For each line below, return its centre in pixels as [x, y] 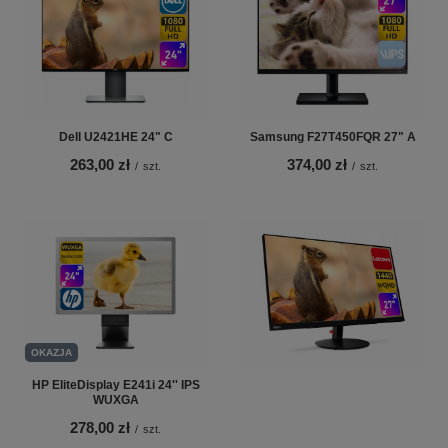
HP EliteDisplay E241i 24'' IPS [115, 385]
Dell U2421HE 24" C [115, 136]
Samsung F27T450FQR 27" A [332, 136]
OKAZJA [51, 353]
